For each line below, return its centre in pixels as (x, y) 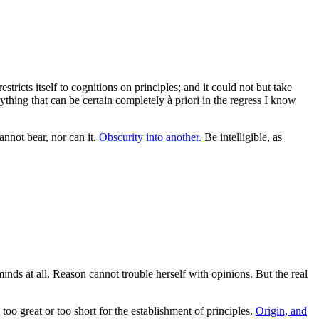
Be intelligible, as (242, 137)
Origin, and (281, 310)
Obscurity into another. (150, 137)
